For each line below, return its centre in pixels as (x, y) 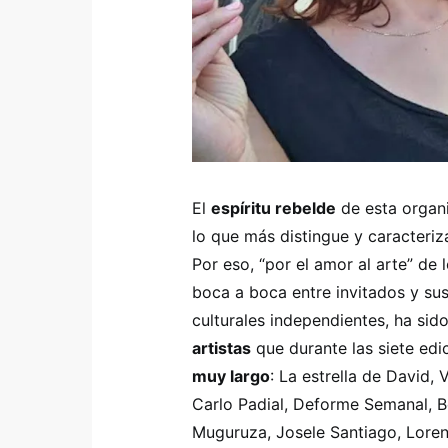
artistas (221, 348)
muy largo (231, 376)
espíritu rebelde (273, 208)
